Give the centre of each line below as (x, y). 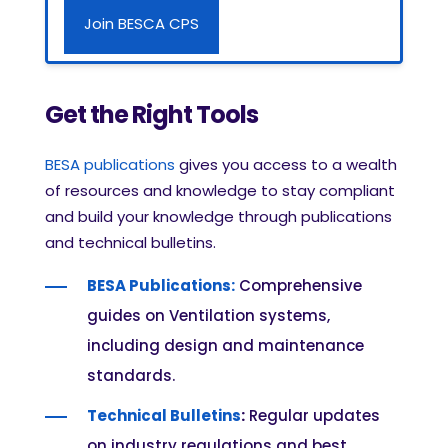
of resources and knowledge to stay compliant (220, 190)
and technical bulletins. (132, 242)
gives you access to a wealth (286, 164)
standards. (133, 375)
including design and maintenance (225, 345)
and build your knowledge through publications (218, 216)
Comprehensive (298, 285)
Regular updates (312, 415)
